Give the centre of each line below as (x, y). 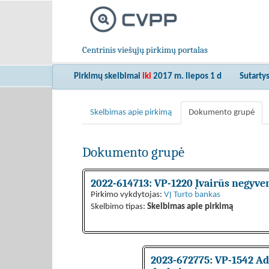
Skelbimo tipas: (119, 207)
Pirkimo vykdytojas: (127, 195)
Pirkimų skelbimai (108, 77)
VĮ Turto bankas (192, 195)
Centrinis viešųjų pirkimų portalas (145, 50)
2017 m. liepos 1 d (187, 77)
